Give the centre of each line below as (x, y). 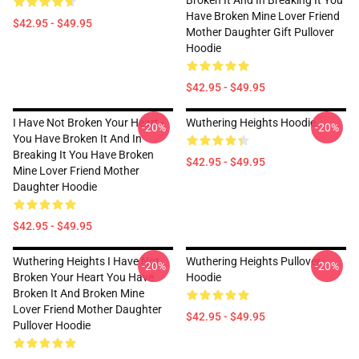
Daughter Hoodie (55, 187)
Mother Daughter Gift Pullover (260, 32)
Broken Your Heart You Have (83, 277)
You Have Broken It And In (77, 139)
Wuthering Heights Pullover (253, 261)
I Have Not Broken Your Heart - (89, 123)
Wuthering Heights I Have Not (86, 261)
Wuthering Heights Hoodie (251, 123)
